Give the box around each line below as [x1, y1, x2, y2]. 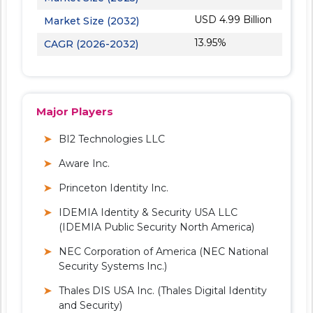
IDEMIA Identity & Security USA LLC [59, 205, 238, 219]
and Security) [59, 298, 122, 312]
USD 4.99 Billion [194, 13, 272, 26]
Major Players [36, 104, 113, 118]
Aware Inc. [59, 156, 110, 170]
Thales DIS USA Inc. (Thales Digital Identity [59, 284, 267, 297]
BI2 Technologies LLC [59, 132, 165, 145]
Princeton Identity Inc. [59, 181, 168, 194]
